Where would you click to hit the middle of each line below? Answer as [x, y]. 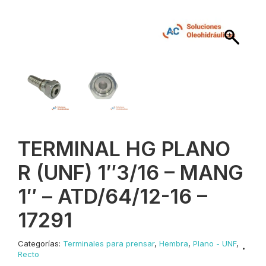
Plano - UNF [215, 243]
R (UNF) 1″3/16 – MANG [131, 172]
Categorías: [40, 243]
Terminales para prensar [109, 243]
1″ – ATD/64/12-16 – [113, 196]
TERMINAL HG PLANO [124, 149]
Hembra [174, 243]
